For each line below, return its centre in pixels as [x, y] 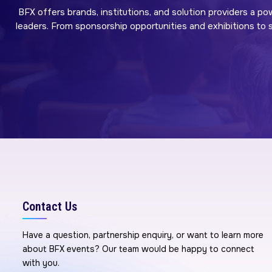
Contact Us [50, 206]
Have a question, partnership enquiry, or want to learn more [143, 235]
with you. [41, 263]
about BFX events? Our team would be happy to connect [138, 249]
